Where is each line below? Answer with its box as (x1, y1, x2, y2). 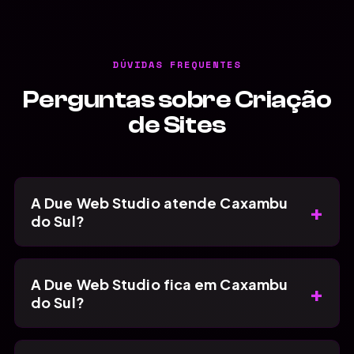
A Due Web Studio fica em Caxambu (31, 274, 288, 293)
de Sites (128, 110, 226, 139)
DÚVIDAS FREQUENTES (113, 57, 241, 71)
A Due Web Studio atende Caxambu (31, 193, 288, 212)
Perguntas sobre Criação (22, 85, 332, 114)
